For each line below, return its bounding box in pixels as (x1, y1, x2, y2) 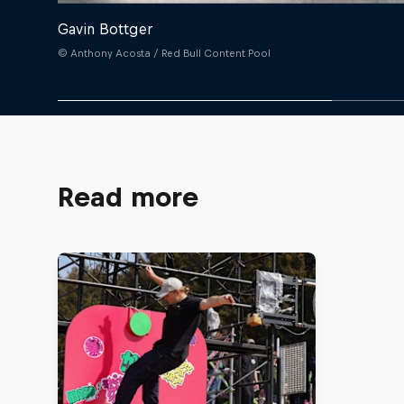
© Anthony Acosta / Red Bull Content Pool (58, 47, 271, 59)
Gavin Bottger (58, 20, 152, 37)
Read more (58, 180, 198, 212)
